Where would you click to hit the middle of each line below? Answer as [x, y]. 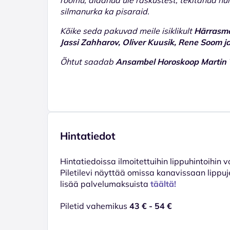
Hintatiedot [88, 136]
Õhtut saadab [88, 61]
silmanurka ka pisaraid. [105, 11]
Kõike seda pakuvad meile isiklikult [127, 31]
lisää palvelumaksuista [105, 184]
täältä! [163, 184]
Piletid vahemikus [95, 206]
